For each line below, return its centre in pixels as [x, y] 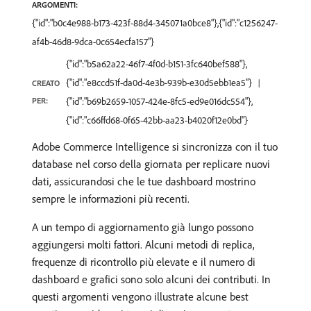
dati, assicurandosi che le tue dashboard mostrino [144, 181]
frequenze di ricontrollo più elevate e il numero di [144, 262]
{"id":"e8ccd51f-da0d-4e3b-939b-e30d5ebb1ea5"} [159, 83]
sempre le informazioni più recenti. [111, 199]
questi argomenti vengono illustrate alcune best [140, 296]
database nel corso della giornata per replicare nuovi [151, 164]
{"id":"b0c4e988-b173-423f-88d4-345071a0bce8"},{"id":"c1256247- [155, 23]
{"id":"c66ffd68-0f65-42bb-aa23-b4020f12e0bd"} [157, 120]
